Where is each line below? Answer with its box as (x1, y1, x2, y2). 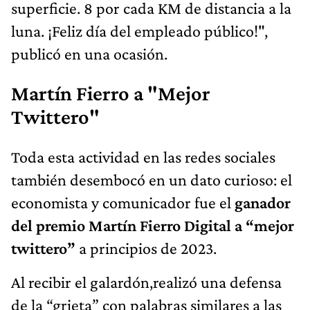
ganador (231, 193, 291, 212)
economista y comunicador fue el (11, 193, 231, 212)
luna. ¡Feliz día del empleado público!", (11, 21, 268, 41)
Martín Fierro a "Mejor (11, 82, 210, 106)
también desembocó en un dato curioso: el (11, 170, 292, 190)
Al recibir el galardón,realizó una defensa (11, 273, 282, 292)
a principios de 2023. (79, 239, 217, 258)
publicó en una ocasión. (11, 44, 167, 64)
